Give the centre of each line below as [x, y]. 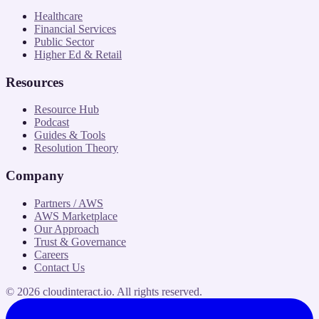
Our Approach [67, 229]
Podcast [52, 122]
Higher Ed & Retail [78, 54]
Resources [35, 82]
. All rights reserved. [157, 291]
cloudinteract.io [77, 291]
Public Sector [64, 41]
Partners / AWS [69, 203]
